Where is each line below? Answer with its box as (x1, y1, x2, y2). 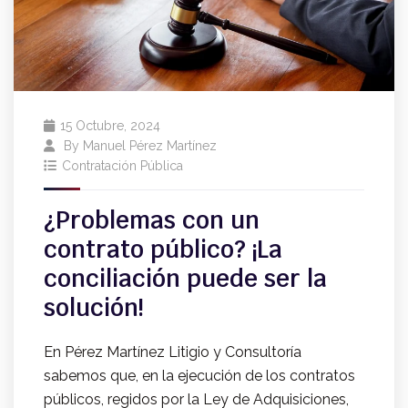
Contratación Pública (62, 158, 183, 174)
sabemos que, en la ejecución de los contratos (44, 367, 355, 385)
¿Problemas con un (44, 205, 260, 237)
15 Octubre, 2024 (60, 118, 160, 134)
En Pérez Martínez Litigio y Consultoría (44, 343, 301, 362)
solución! (44, 292, 144, 324)
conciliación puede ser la (44, 263, 327, 295)
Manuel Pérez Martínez (83, 138, 217, 154)
